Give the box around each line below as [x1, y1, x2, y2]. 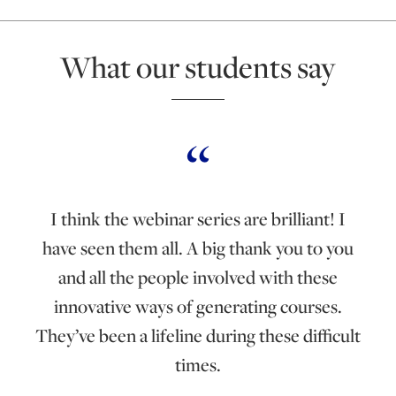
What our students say [60, 45, 336, 88]
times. [175, 351, 221, 377]
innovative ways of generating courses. [54, 293, 342, 319]
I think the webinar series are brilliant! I [50, 205, 346, 232]
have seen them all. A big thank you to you [42, 234, 354, 261]
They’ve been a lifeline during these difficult [35, 322, 361, 348]
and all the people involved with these [58, 263, 338, 290]
